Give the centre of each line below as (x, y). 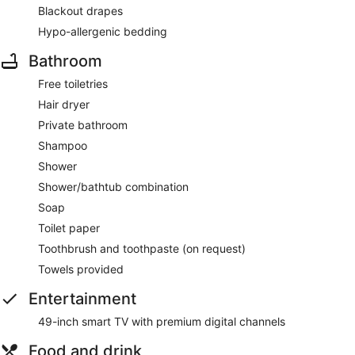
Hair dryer (64, 104)
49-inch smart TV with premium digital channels (162, 321)
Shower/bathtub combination (113, 186)
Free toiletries (73, 83)
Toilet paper (69, 227)
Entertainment (82, 298)
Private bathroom (83, 124)
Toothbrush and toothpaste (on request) (142, 248)
